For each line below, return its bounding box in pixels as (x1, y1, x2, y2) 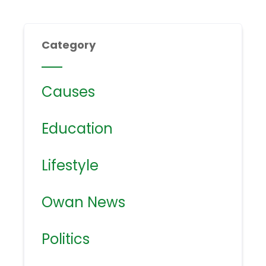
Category (42, 37, 96, 53)
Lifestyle (42, 156, 99, 176)
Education (42, 119, 113, 139)
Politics (42, 229, 90, 249)
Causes (42, 82, 96, 102)
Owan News (42, 192, 126, 213)
